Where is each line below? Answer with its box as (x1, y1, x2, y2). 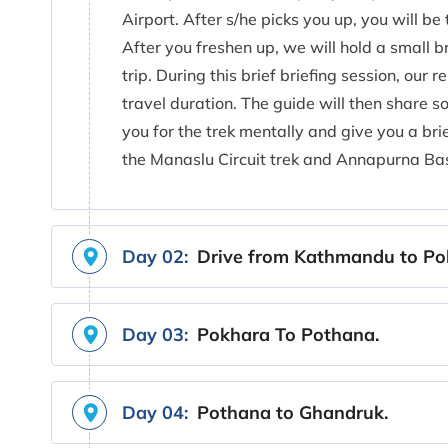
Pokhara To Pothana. (197, 322, 379, 346)
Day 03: (122, 322, 188, 346)
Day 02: (122, 244, 188, 268)
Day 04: (122, 400, 188, 424)
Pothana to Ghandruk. (197, 400, 388, 424)
